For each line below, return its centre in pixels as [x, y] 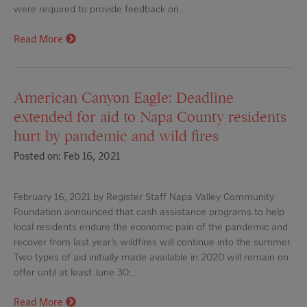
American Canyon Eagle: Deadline [124, 97]
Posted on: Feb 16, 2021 [67, 157]
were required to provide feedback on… [100, 9]
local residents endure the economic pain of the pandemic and [151, 227]
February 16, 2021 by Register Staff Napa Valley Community [144, 197]
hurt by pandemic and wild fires [116, 136]
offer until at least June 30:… [76, 272]
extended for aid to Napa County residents [150, 116]
